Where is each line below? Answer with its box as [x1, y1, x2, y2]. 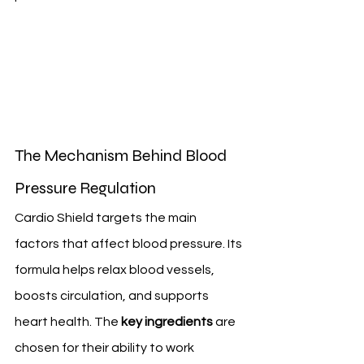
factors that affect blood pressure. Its [15, 237, 245, 251]
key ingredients [121, 315, 213, 329]
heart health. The [15, 315, 121, 329]
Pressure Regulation [15, 178, 156, 199]
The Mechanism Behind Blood [15, 145, 230, 167]
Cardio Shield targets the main [15, 211, 199, 225]
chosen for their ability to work [15, 341, 197, 355]
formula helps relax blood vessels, [15, 263, 217, 277]
